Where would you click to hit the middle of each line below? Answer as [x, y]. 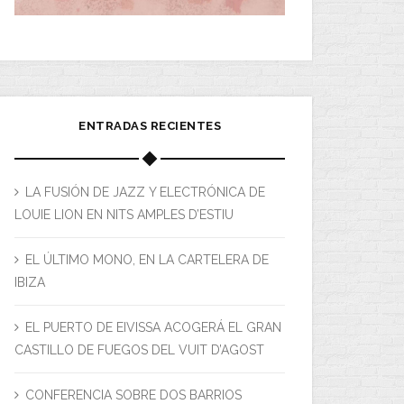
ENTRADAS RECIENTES [150, 125]
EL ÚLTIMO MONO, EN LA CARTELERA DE [147, 259]
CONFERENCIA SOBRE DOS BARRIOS [133, 395]
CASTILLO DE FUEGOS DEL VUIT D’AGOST [139, 349]
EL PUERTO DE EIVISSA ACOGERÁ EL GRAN [153, 327]
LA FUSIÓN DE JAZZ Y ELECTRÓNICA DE [145, 192]
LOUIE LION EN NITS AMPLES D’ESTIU [124, 214]
